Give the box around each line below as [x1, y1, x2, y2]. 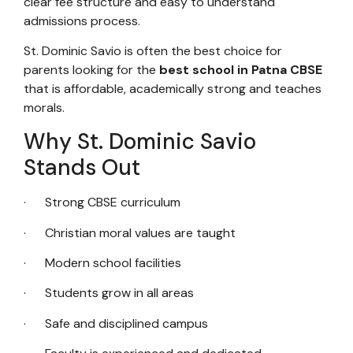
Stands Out [24, 153, 140, 183]
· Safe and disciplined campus [24, 314, 208, 332]
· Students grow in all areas [24, 284, 194, 302]
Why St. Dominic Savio [24, 127, 256, 157]
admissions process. [24, 12, 140, 29]
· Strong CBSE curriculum [24, 194, 180, 211]
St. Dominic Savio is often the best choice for [24, 42, 282, 59]
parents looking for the [24, 61, 159, 78]
